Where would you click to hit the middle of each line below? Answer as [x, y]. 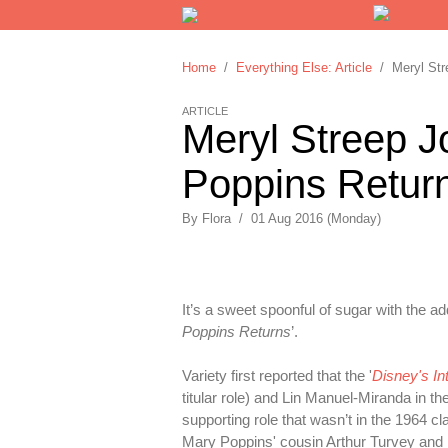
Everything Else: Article [304, 67]
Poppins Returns [236, 331]
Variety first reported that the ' [277, 375]
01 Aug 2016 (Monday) [316, 218]
